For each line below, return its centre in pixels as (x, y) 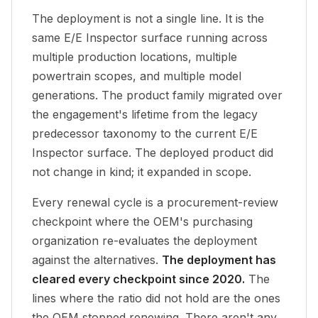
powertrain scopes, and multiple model (137, 76)
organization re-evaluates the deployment (144, 241)
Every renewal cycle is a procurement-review (155, 202)
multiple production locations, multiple (135, 57)
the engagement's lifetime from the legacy (145, 114)
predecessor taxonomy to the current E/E (145, 133)
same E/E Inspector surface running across (150, 38)
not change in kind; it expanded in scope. (142, 172)
